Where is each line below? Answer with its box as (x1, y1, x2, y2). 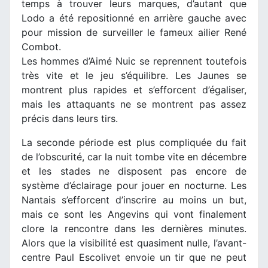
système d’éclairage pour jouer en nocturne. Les (22, 179, 246, 192)
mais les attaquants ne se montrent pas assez (22, 98, 246, 111)
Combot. (22, 41, 61, 53)
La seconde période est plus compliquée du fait (22, 136, 246, 149)
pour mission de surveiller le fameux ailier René (22, 26, 246, 39)
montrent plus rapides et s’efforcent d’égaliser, (22, 84, 246, 96)
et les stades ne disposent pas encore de (22, 165, 246, 178)
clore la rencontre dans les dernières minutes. (22, 223, 246, 235)
